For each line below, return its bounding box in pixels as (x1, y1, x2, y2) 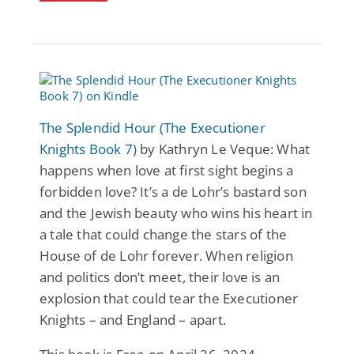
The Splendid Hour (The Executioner (40, 118, 265, 137)
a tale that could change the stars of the (40, 224, 288, 243)
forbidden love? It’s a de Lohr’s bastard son (40, 182, 307, 201)
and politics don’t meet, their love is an (40, 267, 281, 286)
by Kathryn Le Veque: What (137, 139, 311, 158)
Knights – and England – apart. (40, 310, 226, 329)
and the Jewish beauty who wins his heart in (40, 203, 313, 222)
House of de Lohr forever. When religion (40, 246, 293, 265)
